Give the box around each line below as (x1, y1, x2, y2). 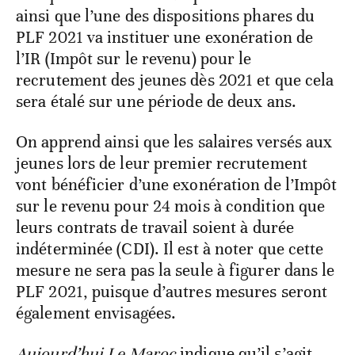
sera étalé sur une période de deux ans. (16, 90, 296, 112)
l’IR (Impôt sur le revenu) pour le (16, 48, 252, 69)
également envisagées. (16, 302, 177, 323)
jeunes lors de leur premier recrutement (16, 152, 307, 174)
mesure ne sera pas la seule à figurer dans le (16, 259, 335, 281)
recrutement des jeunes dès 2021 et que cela (16, 69, 334, 90)
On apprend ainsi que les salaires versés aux (16, 131, 333, 152)
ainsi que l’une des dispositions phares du (16, 5, 315, 26)
